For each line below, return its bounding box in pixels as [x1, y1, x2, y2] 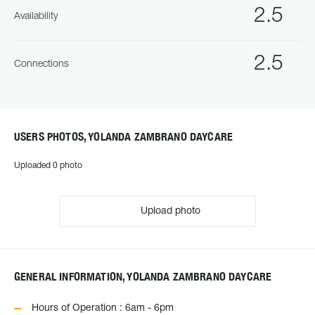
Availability [14, 12, 58, 21]
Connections [14, 59, 69, 69]
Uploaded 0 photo [14, 162, 82, 169]
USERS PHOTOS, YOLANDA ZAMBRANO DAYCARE [14, 130, 233, 143]
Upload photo [138, 207, 200, 216]
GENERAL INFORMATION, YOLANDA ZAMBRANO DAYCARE [14, 270, 272, 283]
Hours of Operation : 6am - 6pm [32, 304, 174, 313]
